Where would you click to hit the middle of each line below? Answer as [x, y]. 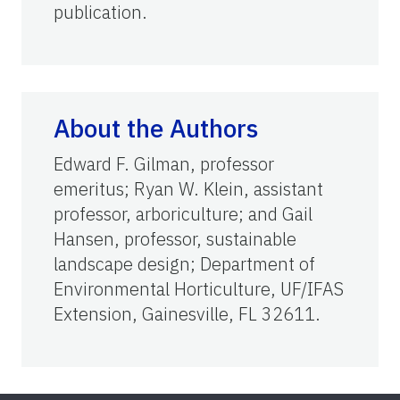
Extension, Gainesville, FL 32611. [187, 314]
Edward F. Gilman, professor [164, 164]
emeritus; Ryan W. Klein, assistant [188, 189]
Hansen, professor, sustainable [175, 239]
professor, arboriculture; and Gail [183, 214]
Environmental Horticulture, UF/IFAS [199, 289]
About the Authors [156, 129]
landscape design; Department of [184, 264]
